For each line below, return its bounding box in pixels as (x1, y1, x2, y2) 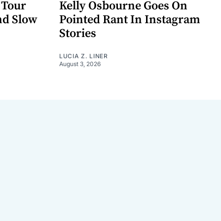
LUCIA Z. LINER (59, 52, 108, 60)
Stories (59, 26, 96, 41)
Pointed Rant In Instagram (59, 12, 200, 27)
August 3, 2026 (59, 60, 101, 68)
